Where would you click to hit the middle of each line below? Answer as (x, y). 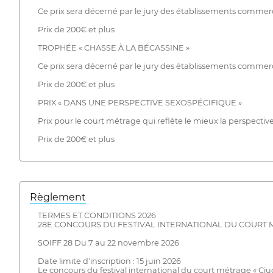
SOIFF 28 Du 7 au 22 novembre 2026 (108, 243)
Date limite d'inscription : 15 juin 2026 (109, 261)
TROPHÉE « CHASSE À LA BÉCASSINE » (113, 48)
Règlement (58, 197)
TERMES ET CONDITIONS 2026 (97, 216)
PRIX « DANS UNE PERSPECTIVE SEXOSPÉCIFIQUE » (140, 102)
